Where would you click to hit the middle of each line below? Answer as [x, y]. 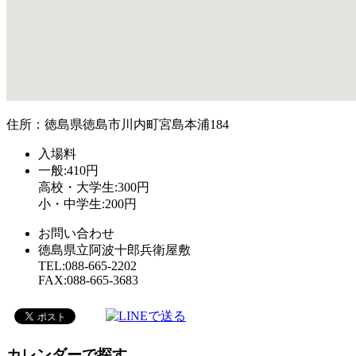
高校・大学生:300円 [94, 187]
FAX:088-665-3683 [88, 280]
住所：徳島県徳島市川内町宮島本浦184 [118, 124]
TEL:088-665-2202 [87, 265]
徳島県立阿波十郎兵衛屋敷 [114, 250]
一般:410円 [68, 170]
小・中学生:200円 [87, 203]
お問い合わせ [76, 233]
